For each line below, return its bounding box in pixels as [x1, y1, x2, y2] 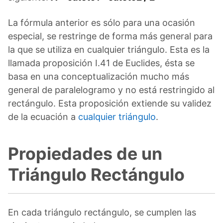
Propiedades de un [8, 143, 162, 164]
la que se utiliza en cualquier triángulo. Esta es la [8, 44, 210, 55]
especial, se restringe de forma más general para [8, 30, 213, 41]
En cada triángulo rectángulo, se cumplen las [8, 207, 196, 218]
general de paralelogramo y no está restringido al [8, 84, 215, 95]
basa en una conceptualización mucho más [8, 71, 189, 82]
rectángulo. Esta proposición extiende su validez [8, 98, 212, 109]
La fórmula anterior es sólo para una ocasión [8, 17, 195, 28]
